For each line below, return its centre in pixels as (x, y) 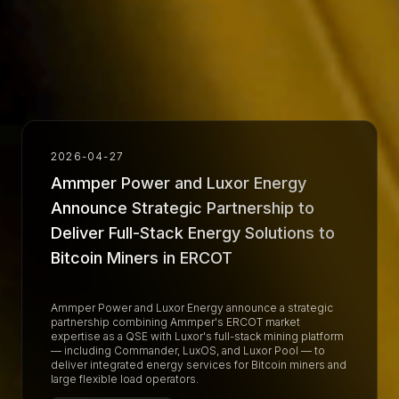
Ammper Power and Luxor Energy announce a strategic (192, 308)
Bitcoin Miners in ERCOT (142, 258)
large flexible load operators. (125, 379)
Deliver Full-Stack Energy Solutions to (193, 233)
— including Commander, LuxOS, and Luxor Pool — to (188, 350)
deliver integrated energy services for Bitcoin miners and (199, 365)
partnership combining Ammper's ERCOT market (175, 322)
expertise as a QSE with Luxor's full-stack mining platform (197, 336)
